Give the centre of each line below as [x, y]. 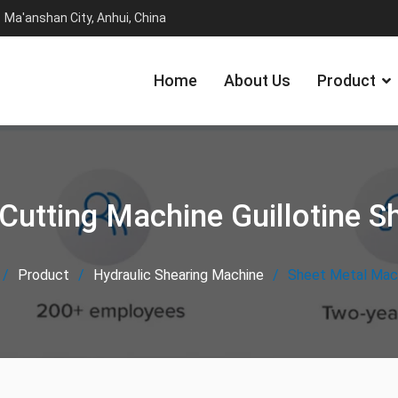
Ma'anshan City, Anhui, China [85, 18]
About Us [257, 80]
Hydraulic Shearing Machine [179, 275]
